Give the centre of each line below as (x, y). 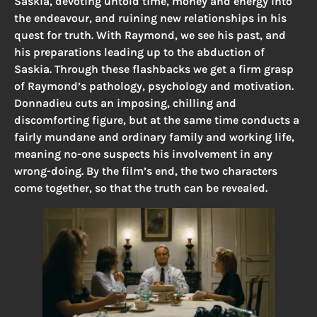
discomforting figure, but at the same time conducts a (157, 120)
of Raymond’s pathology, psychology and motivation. (154, 86)
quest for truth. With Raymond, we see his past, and (150, 35)
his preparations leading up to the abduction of (139, 52)
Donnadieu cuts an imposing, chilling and (125, 103)
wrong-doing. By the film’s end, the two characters (146, 171)
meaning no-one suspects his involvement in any (143, 154)
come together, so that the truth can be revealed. (141, 188)
